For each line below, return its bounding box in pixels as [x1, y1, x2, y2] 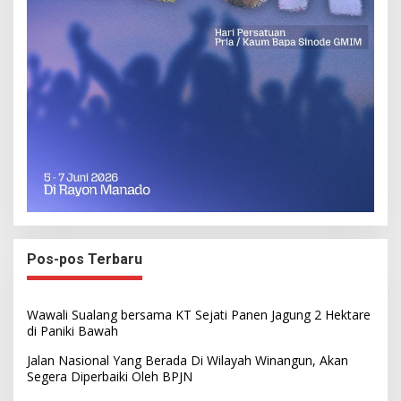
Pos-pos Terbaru [27, 250, 142, 268]
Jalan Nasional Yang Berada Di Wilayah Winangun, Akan [27, 351, 348, 369]
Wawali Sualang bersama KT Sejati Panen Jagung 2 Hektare [27, 305, 371, 323]
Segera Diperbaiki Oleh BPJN [27, 367, 192, 385]
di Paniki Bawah [27, 321, 118, 339]
